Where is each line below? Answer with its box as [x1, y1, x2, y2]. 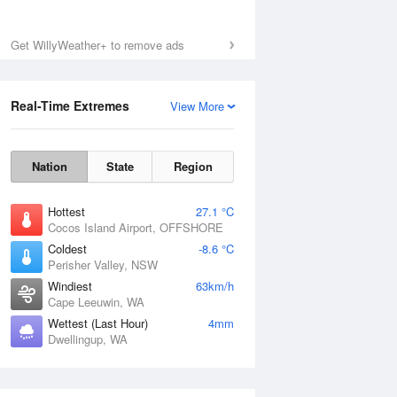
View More [170, 97, 224, 114]
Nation [31, 158, 67, 175]
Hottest [48, 203, 85, 220]
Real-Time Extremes [11, 97, 129, 114]
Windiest [48, 277, 92, 294]
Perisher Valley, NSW [48, 256, 158, 273]
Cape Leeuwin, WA [48, 293, 144, 310]
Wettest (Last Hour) [48, 315, 148, 331]
